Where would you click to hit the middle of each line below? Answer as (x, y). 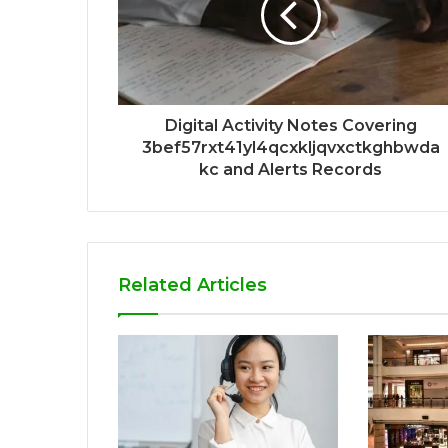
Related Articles (192, 284)
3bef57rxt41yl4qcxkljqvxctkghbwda (290, 147)
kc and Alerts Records (290, 169)
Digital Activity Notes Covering (290, 125)
